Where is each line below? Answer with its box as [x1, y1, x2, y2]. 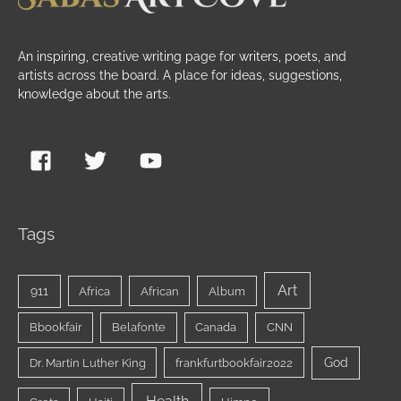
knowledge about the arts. [18, 86, 171, 101]
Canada [195, 320, 237, 335]
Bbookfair [29, 320, 82, 335]
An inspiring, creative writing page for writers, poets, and [18, 48, 346, 64]
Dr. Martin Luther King [29, 355, 146, 370]
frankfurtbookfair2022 [175, 355, 294, 370]
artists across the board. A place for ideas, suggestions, [18, 67, 342, 82]
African [140, 284, 179, 298]
